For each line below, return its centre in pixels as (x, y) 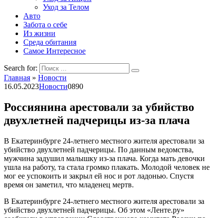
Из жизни (39, 33)
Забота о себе (45, 25)
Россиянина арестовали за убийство (99, 107)
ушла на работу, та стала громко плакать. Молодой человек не (107, 167)
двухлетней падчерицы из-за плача (97, 120)
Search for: (21, 68)
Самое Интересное (54, 51)
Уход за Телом (66, 7)
